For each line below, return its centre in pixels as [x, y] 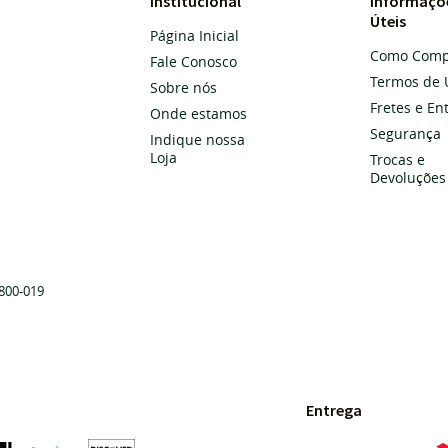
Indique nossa [197, 139]
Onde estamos [198, 113]
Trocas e [398, 159]
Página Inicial [194, 35]
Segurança [406, 133]
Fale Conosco [193, 61]
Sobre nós [183, 87]
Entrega [334, 410]
